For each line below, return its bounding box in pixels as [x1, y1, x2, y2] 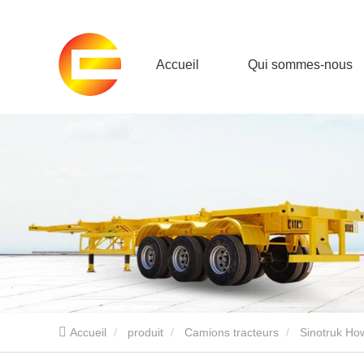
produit [128, 326, 163, 339]
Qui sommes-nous [248, 58, 353, 71]
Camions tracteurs [184, 326, 279, 339]
